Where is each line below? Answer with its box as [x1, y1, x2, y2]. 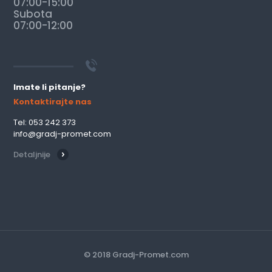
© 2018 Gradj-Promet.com [83, 248, 189, 260]
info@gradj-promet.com [13, 127, 112, 140]
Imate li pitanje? [13, 81, 86, 93]
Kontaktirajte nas [13, 95, 92, 107]
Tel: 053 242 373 [13, 116, 76, 128]
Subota [13, 6, 53, 21]
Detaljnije [13, 148, 51, 160]
